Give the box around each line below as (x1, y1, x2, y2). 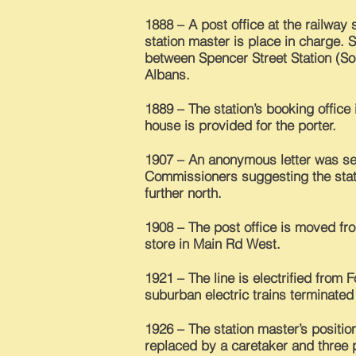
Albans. (145, 66, 190, 83)
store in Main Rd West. (145, 235, 281, 252)
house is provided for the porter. (145, 117, 336, 133)
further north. (145, 184, 222, 201)
